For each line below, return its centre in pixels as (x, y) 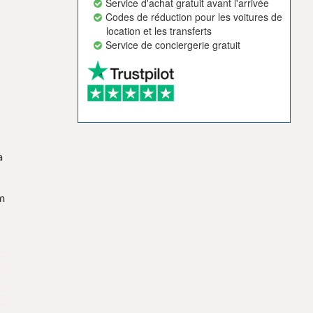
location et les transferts (159, 31)
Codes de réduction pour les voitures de (194, 17)
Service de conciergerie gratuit (173, 45)
